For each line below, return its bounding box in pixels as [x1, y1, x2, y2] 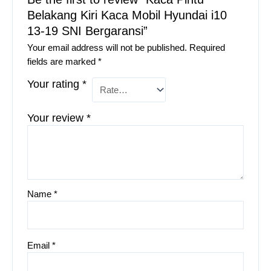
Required [189, 42, 226, 53]
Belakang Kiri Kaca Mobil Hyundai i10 [27, 8, 227, 22]
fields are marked [27, 56, 99, 67]
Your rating [27, 77, 83, 90]
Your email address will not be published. [27, 42, 188, 53]
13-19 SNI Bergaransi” [27, 24, 148, 38]
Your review [27, 112, 87, 125]
